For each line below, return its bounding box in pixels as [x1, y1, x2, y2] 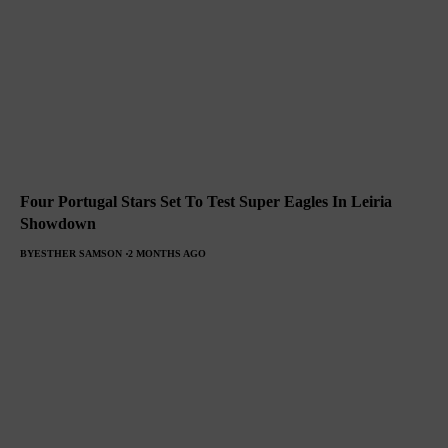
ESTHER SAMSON [34, 248, 122, 260]
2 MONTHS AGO [128, 248, 206, 260]
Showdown [20, 215, 96, 233]
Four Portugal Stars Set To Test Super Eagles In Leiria [20, 193, 392, 211]
